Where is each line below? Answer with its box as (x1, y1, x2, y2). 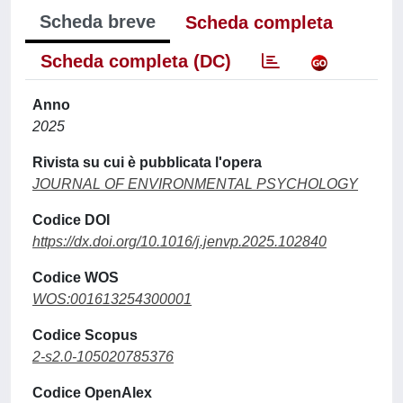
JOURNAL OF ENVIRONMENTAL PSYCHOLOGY (32, 176, 358, 192)
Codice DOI (32, 212, 110, 228)
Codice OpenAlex (32, 385, 152, 400)
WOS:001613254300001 (32, 291, 192, 307)
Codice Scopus (32, 327, 138, 343)
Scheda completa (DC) (40, 51, 231, 71)
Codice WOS (32, 270, 119, 285)
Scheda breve (40, 12, 156, 31)
